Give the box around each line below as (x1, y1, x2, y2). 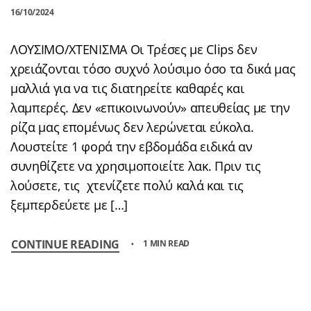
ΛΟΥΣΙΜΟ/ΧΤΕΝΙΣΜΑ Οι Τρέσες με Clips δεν (10, 40, 258, 58)
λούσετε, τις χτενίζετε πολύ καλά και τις (10, 176, 244, 194)
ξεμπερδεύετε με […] (10, 196, 128, 213)
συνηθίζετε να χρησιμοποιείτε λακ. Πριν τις (10, 157, 261, 174)
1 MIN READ (143, 237, 190, 249)
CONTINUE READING (11, 236, 119, 252)
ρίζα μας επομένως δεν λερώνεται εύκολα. (10, 118, 254, 135)
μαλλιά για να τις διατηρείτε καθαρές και (10, 79, 244, 96)
